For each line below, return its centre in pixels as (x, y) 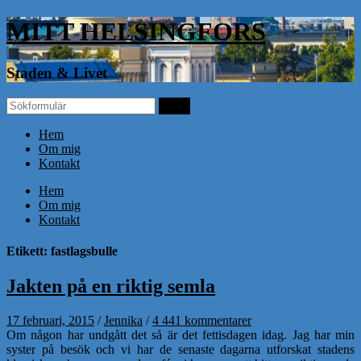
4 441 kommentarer (202, 321)
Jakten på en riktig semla (111, 286)
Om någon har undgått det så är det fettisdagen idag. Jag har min (180, 335)
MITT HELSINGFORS (136, 32)
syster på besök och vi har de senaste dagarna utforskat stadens (180, 350)
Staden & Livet (57, 73)
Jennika (123, 321)
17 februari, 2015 (50, 321)
